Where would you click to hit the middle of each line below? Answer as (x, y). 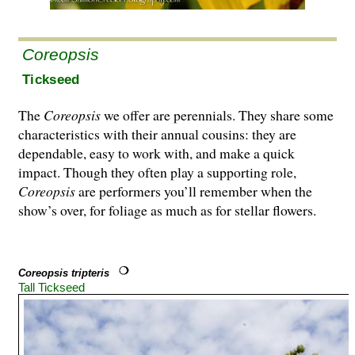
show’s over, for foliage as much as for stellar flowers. (167, 210)
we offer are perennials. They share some (217, 115)
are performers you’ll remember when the (194, 191)
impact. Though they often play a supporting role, (157, 172)
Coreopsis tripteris (64, 273)
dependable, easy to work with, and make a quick (157, 153)
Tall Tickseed (52, 288)
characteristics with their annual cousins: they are (157, 134)
